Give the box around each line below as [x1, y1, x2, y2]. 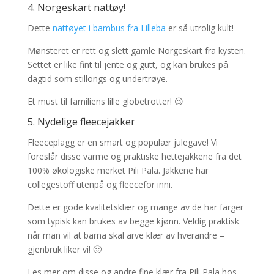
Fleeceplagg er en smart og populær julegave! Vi [27, 136, 218, 148]
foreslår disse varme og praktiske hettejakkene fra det [27, 150, 242, 162]
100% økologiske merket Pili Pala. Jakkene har [27, 165, 209, 176]
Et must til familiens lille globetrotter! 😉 [27, 95, 183, 107]
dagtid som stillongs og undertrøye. [27, 73, 168, 84]
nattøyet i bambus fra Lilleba [52, 22, 166, 34]
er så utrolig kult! [165, 22, 234, 34]
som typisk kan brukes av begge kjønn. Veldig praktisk [27, 215, 239, 227]
